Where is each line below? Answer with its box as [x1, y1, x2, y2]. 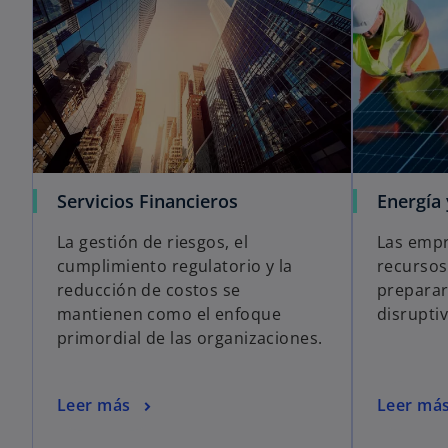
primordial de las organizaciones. [57, 326, 323, 349]
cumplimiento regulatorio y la [57, 254, 293, 277]
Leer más [57, 394, 131, 417]
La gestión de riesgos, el [57, 230, 249, 253]
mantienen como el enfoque [57, 302, 282, 325]
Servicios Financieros [57, 188, 238, 213]
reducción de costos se [57, 278, 241, 301]
